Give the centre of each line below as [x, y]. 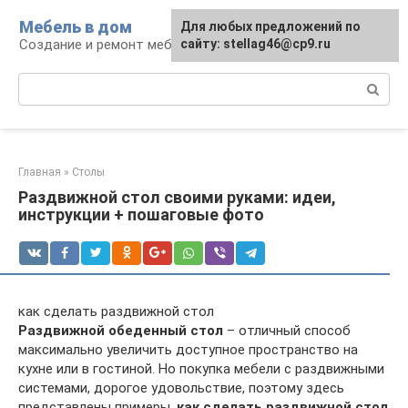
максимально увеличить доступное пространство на [188, 350]
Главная [40, 172]
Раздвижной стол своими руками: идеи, [177, 197]
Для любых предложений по [270, 26]
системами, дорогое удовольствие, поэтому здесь [181, 388]
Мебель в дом [76, 27]
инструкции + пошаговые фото [141, 214]
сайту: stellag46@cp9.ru [255, 44]
